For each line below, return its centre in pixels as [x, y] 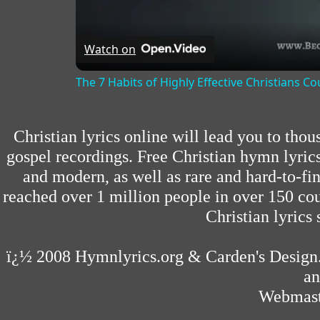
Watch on [110, 49]
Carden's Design [261, 256]
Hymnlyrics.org [129, 256]
